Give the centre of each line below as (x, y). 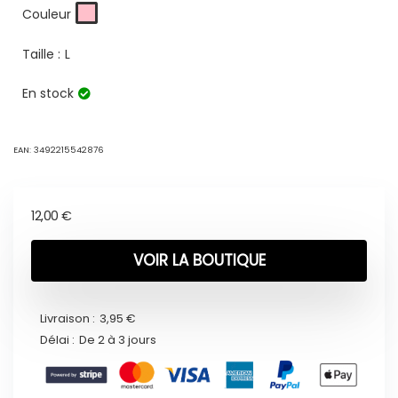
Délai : (57, 340)
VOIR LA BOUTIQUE (199, 261)
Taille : (41, 55)
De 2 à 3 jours (118, 340)
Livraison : (68, 319)
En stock (48, 94)
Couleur (47, 14)
